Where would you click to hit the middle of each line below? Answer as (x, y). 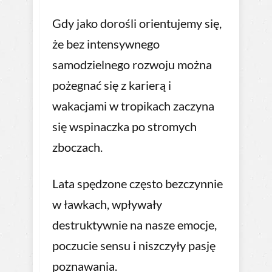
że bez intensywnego (106, 44)
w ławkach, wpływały (107, 204)
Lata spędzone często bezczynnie (138, 184)
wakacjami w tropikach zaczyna (133, 106)
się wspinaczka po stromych (124, 127)
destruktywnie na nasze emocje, (134, 225)
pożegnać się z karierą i (112, 85)
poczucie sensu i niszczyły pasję (134, 246)
